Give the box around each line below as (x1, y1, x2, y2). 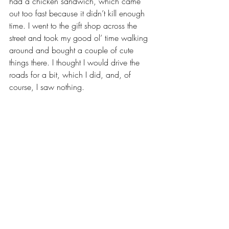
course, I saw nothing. (9, 81, 84, 93)
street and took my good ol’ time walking (9, 32, 150, 43)
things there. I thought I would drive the (9, 56, 142, 68)
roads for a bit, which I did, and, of (9, 68, 133, 80)
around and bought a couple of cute (9, 44, 136, 56)
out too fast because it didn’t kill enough (9, 7, 147, 19)
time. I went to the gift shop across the (9, 19, 140, 31)
